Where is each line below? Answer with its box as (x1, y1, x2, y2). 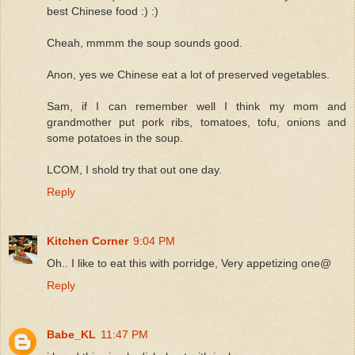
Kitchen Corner (47, 234, 128, 247)
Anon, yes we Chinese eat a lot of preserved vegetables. (47, 67, 330, 81)
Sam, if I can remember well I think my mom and (47, 99, 346, 113)
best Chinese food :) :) (47, 4, 158, 17)
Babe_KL (47, 327, 96, 341)
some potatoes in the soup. (47, 131, 183, 144)
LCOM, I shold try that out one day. (47, 162, 222, 176)
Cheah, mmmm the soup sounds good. (47, 36, 242, 49)
